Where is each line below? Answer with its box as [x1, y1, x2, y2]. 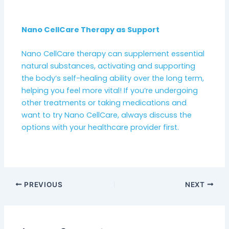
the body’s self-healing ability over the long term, [21, 73, 204, 84]
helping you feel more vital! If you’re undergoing [21, 85, 198, 96]
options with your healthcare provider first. [21, 122, 179, 133]
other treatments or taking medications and [21, 98, 187, 108]
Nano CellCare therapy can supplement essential [21, 49, 205, 59]
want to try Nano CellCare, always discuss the [21, 110, 192, 121]
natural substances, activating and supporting [21, 61, 196, 72]
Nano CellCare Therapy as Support [21, 25, 160, 35]
